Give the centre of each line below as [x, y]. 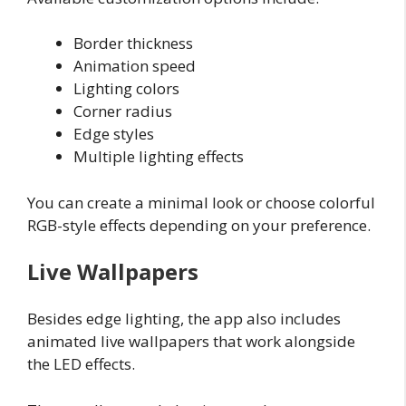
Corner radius [123, 111]
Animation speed [135, 66]
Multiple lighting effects [159, 157]
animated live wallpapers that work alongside [191, 342]
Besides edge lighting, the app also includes [184, 319]
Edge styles [114, 134]
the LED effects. [81, 364]
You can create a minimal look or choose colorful [201, 202]
